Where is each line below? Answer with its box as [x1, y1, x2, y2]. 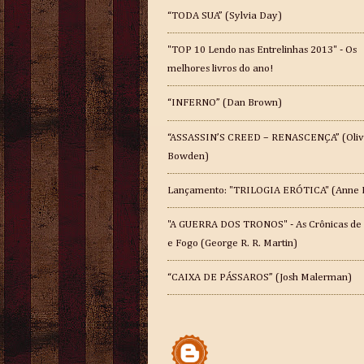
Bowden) [167, 150, 209, 162]
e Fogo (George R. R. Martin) [167, 238, 297, 249]
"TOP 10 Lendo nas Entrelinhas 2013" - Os [167, 45, 357, 56]
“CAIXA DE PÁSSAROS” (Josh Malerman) [167, 272, 352, 284]
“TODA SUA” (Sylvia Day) [167, 11, 282, 22]
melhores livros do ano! [167, 63, 273, 75]
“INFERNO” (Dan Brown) [167, 97, 282, 109]
